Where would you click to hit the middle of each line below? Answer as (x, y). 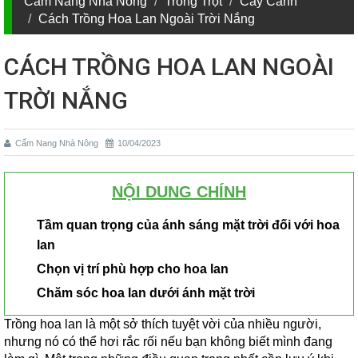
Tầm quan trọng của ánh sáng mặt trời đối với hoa (188, 225)
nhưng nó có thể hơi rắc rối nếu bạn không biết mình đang (168, 342)
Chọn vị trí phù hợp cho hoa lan (133, 269)
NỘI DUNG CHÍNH (179, 192)
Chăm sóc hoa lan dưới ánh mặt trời (146, 293)
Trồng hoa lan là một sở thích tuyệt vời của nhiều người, (163, 324)
